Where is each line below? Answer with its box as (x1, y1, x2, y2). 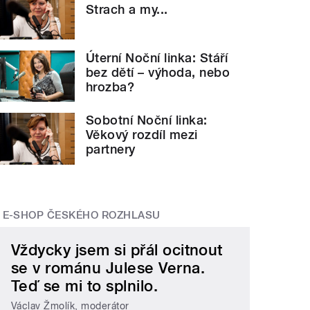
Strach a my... (86, 1, 168, 17)
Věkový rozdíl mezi (86, 127, 198, 143)
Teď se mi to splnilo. (11, 277, 158, 295)
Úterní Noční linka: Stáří (86, 50, 228, 65)
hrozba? (86, 79, 135, 94)
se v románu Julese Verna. (11, 259, 206, 277)
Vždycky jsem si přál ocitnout (11, 241, 223, 259)
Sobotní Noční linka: (86, 113, 208, 128)
